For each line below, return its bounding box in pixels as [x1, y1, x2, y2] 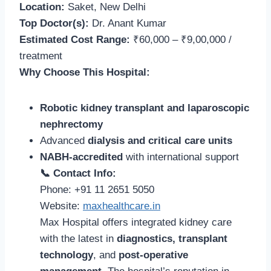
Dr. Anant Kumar [89, 17, 166, 29]
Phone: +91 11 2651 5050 [40, 183, 154, 195]
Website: [40, 200, 83, 212]
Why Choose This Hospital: [19, 66, 150, 78]
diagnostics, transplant [117, 232, 227, 244]
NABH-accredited [40, 151, 123, 163]
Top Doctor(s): [19, 17, 89, 29]
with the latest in [40, 232, 117, 244]
